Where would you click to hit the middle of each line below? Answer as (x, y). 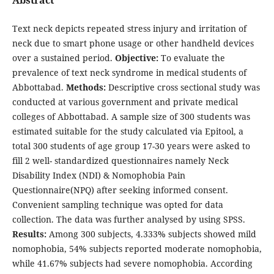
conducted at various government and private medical (125, 102)
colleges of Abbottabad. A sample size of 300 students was (131, 116)
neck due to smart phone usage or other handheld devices (133, 43)
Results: (30, 234)
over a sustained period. (63, 57)
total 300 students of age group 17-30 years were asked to (131, 146)
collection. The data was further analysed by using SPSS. (128, 219)
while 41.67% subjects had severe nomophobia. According (132, 263)
